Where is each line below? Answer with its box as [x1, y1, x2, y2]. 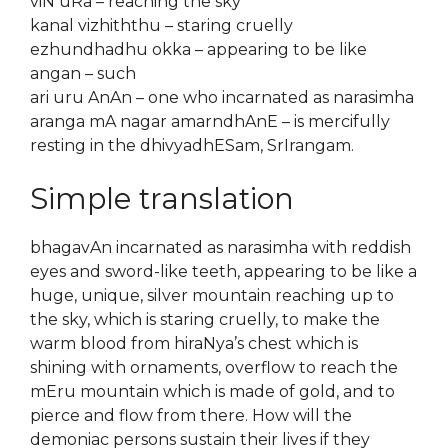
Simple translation [30, 181, 294, 216]
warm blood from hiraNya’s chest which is [30, 334, 358, 353]
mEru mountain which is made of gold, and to [30, 382, 395, 401]
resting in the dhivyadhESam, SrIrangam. [30, 136, 354, 155]
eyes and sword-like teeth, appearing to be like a [30, 262, 417, 281]
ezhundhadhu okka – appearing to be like [30, 40, 367, 59]
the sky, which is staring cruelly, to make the [30, 310, 380, 329]
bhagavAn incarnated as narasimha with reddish [30, 238, 411, 257]
